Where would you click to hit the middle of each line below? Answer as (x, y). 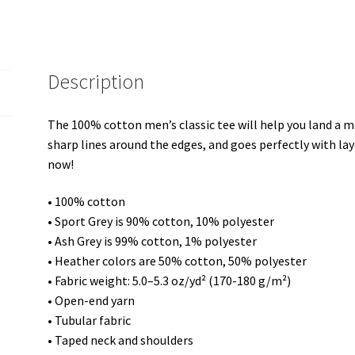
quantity (144, 26)
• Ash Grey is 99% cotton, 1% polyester (153, 241)
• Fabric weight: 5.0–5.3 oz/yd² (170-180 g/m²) (170, 281)
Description (96, 81)
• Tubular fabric (90, 321)
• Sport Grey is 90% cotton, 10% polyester (161, 221)
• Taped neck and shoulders (121, 340)
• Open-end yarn (92, 301)
